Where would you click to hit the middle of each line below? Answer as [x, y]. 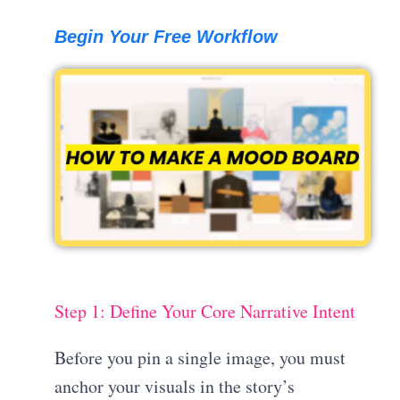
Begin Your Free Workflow [167, 36]
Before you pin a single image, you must [200, 358]
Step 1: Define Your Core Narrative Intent [205, 312]
